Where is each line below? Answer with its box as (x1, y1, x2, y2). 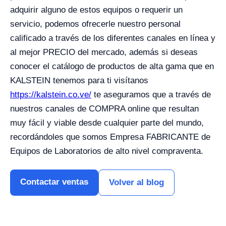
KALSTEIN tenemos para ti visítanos (10, 76, 148, 86)
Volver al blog (109, 178, 164, 188)
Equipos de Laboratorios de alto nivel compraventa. (10, 146, 203, 156)
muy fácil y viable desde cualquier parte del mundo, (10, 118, 204, 128)
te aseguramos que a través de (91, 90, 211, 100)
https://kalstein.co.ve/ (10, 90, 91, 100)
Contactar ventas (20, 177, 88, 187)
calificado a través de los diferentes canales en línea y (10, 33, 215, 43)
